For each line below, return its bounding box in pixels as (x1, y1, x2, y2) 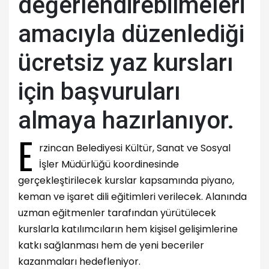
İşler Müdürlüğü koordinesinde (39, 157, 179, 171)
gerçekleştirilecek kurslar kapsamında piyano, (18, 173, 234, 187)
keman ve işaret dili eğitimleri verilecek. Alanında (18, 189, 247, 204)
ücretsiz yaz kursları (18, 48, 234, 77)
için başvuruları (18, 77, 181, 106)
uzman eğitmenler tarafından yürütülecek (18, 205, 216, 220)
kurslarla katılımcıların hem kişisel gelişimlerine (18, 222, 238, 236)
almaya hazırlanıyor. (18, 106, 234, 134)
